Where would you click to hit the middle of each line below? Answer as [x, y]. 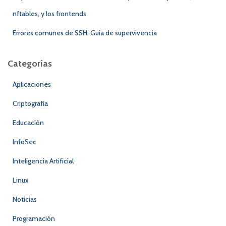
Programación [34, 218]
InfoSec [24, 142]
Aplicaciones [32, 84]
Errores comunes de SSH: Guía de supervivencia [85, 33]
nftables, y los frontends [49, 13]
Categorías [30, 63]
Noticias [25, 199]
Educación [28, 122]
